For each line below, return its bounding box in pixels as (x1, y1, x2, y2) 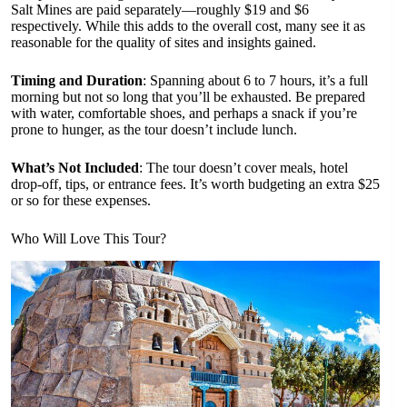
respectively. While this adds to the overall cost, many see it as (11, 18, 365, 35)
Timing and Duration (11, 73, 143, 89)
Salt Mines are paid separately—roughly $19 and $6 (11, 2, 309, 18)
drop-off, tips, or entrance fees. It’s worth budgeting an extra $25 (11, 176, 380, 193)
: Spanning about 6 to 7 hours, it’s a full (143, 73, 368, 89)
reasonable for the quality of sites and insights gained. (11, 35, 316, 51)
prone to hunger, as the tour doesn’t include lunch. (11, 122, 297, 138)
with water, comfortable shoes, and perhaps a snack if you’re (11, 105, 357, 122)
